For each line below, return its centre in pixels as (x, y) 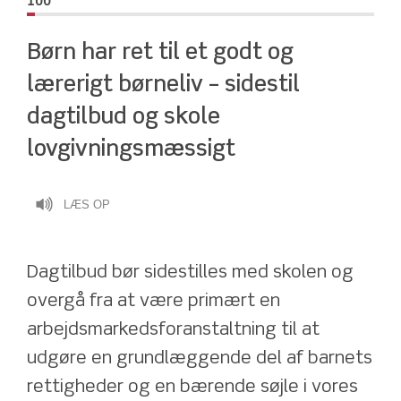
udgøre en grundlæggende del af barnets (200, 359)
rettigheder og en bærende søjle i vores (192, 388)
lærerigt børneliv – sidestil (163, 85)
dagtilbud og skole (124, 118)
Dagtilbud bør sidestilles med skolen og (190, 273)
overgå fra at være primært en (154, 302)
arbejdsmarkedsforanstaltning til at (173, 330)
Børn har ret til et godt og (160, 53)
